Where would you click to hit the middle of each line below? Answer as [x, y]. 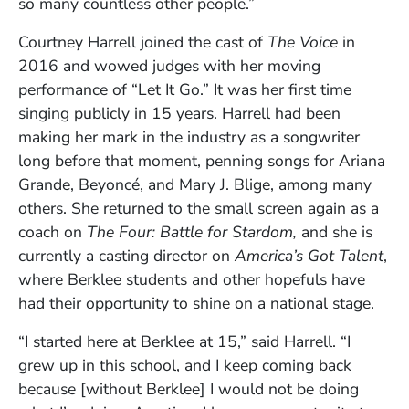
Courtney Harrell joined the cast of [141, 42]
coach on [52, 231]
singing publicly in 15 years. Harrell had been [179, 113]
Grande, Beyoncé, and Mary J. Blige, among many [195, 184]
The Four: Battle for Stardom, [192, 231]
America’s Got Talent [309, 255]
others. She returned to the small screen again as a [199, 208]
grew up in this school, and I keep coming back [185, 365]
